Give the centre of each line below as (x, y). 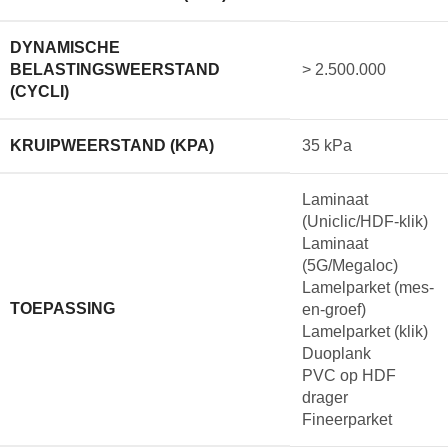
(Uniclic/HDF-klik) (365, 221)
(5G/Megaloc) (350, 265)
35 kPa (327, 145)
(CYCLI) (39, 91)
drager (325, 397)
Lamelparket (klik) (365, 331)
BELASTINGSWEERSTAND (115, 69)
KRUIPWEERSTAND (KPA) (112, 145)
